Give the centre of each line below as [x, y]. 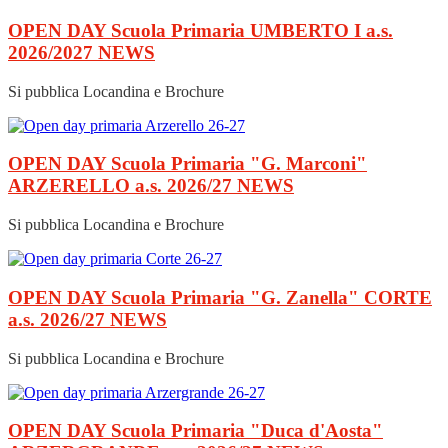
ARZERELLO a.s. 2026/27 [122, 186]
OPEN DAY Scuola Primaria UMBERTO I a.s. [200, 30]
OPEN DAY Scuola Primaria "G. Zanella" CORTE [220, 297]
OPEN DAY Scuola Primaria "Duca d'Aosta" [195, 431]
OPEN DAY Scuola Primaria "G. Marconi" [187, 164]
